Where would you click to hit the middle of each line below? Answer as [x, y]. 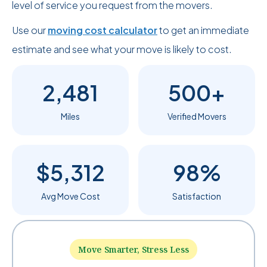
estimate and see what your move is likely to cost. [122, 49]
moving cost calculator [103, 30]
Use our [30, 30]
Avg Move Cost [70, 196]
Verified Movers [197, 116]
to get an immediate [203, 30]
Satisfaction [197, 196]
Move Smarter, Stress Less [133, 249]
